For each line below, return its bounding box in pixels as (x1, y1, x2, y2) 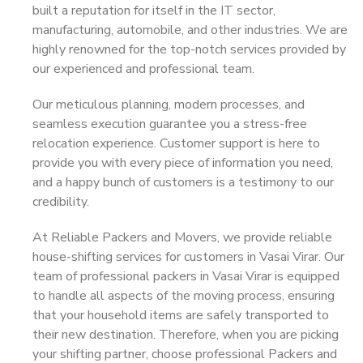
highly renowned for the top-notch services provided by (32, 41, 346, 58)
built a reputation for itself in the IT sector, (32, 2, 275, 19)
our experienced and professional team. (32, 60, 254, 78)
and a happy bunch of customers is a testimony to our (32, 173, 334, 191)
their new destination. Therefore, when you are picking (32, 326, 339, 344)
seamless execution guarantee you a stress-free (32, 115, 307, 133)
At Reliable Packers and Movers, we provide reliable (32, 228, 332, 246)
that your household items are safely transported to (32, 306, 329, 324)
